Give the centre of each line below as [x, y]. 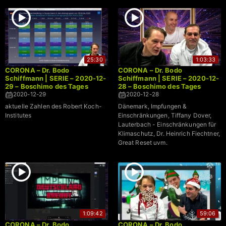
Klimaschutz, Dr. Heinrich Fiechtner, [169, 134]
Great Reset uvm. [143, 143]
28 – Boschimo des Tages [159, 87]
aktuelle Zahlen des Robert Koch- [53, 106]
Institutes [18, 116]
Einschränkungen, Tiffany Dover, [165, 116]
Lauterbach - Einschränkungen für [167, 125]
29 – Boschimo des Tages [47, 87]
